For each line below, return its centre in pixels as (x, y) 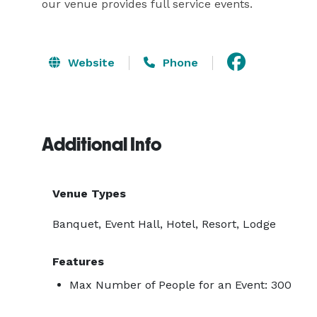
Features (78, 261)
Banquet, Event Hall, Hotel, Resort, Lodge (164, 224)
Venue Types (89, 194)
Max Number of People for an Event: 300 (180, 285)
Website (90, 62)
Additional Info (102, 144)
